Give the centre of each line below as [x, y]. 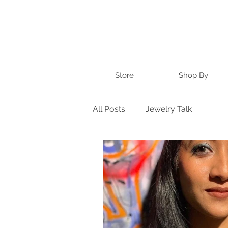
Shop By [193, 75]
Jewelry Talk [169, 109]
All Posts [109, 109]
